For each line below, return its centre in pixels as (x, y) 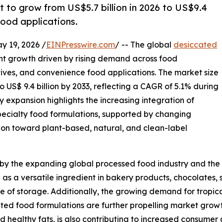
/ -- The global (144, 45)
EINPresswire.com (81, 45)
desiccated (195, 45)
